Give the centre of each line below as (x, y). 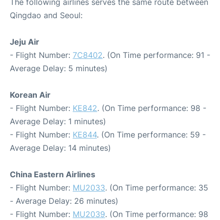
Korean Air (30, 95)
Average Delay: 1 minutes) (58, 121)
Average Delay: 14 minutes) (60, 148)
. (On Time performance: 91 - (156, 55)
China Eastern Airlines (53, 174)
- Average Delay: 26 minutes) (64, 201)
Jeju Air (25, 41)
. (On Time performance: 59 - (151, 134)
